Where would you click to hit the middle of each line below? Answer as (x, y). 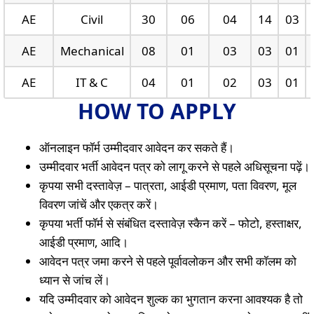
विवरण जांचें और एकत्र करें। (99, 205)
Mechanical (92, 51)
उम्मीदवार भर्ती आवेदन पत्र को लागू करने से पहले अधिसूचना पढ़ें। (175, 167)
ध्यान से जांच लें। (75, 280)
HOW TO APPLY (157, 111)
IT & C (92, 83)
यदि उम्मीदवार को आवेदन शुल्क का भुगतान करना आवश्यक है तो (171, 299)
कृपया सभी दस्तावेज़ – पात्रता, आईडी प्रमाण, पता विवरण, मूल (168, 186)
